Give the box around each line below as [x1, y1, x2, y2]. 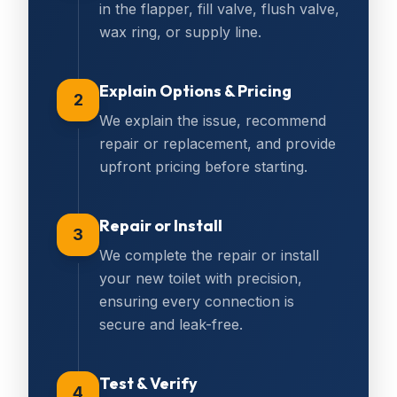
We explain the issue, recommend [99, 112, 326, 129]
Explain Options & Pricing [99, 81, 292, 101]
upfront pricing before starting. [99, 158, 307, 175]
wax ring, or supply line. [99, 23, 261, 41]
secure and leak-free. [99, 315, 243, 333]
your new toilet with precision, [99, 269, 302, 287]
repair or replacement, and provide [99, 135, 336, 152]
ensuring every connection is [99, 292, 294, 310]
